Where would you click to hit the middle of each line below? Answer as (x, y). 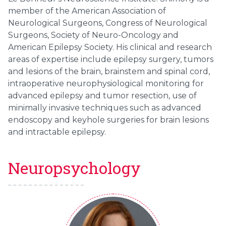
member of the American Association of (87, 11)
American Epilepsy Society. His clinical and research (110, 47)
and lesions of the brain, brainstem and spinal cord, (109, 72)
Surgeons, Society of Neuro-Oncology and (93, 35)
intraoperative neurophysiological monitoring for (106, 84)
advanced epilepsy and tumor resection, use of (102, 96)
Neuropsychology (74, 168)
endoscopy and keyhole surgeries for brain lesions (108, 120)
